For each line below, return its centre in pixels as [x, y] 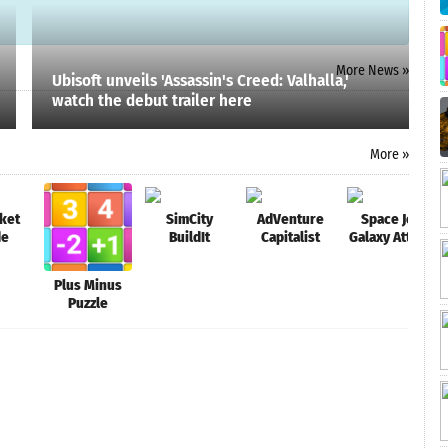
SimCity [189, 219]
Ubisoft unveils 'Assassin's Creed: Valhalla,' [200, 80]
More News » [372, 70]
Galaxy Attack [391, 237]
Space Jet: [391, 219]
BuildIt [189, 237]
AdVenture [290, 219]
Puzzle [88, 303]
